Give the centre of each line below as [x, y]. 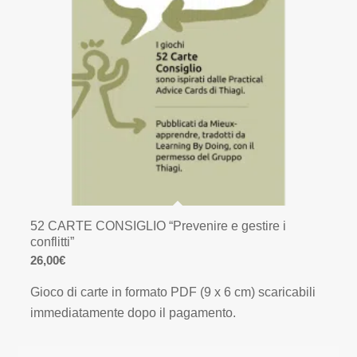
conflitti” [53, 242]
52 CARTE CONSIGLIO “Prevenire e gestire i [159, 226]
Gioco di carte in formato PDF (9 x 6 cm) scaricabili [173, 292]
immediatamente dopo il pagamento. [133, 312]
